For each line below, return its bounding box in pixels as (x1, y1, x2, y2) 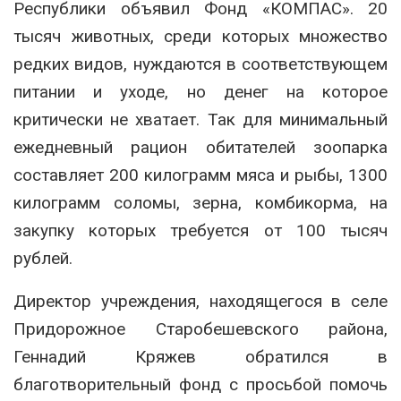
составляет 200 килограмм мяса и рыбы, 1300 (13, 165, 388, 186)
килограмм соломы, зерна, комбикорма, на (13, 192, 388, 214)
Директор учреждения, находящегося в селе (13, 291, 388, 312)
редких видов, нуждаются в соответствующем (13, 54, 388, 75)
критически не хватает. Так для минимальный (13, 109, 388, 131)
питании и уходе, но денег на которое (13, 81, 388, 103)
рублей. (13, 248, 73, 269)
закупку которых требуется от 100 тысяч (13, 220, 388, 242)
